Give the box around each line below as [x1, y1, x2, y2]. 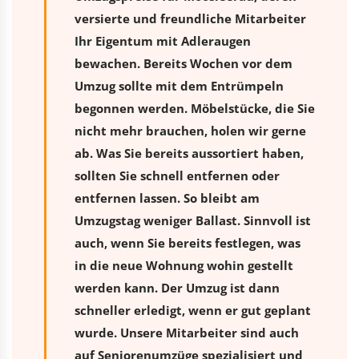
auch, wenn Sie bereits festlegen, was [75, 234, 301, 251]
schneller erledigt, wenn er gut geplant [75, 301, 311, 318]
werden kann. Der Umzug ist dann [75, 279, 280, 296]
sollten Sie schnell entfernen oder [75, 167, 280, 184]
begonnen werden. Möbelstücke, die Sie [75, 99, 315, 116]
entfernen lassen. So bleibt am [75, 189, 260, 206]
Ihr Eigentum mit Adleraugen [75, 32, 251, 49]
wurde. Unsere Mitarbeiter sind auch [75, 324, 299, 341]
